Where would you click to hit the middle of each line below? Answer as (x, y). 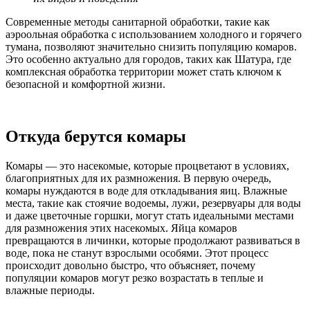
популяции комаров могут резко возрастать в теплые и (135, 278)
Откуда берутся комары (96, 137)
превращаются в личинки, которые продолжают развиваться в (153, 241)
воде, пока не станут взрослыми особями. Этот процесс (137, 253)
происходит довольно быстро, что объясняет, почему (130, 266)
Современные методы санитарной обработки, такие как (138, 21)
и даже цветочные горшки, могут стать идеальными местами (150, 216)
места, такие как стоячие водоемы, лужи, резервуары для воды (153, 203)
